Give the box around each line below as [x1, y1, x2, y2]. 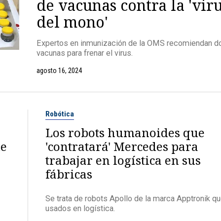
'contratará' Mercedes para [45, 138, 198, 155]
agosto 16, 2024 [37, 67, 82, 75]
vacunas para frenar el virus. [37, 48, 133, 58]
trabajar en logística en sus [45, 152, 201, 169]
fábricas [45, 166, 92, 183]
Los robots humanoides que [45, 124, 205, 141]
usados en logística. [45, 203, 115, 213]
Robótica [45, 110, 74, 119]
